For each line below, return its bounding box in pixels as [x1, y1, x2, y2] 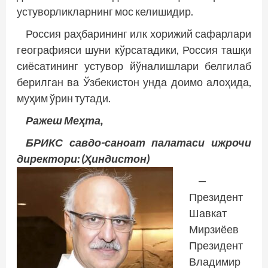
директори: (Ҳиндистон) [17, 151, 150, 165]
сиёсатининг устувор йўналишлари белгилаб [17, 59, 251, 72]
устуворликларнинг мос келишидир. [17, 4, 193, 18]
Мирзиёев [189, 222, 239, 236]
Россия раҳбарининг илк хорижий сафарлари [26, 26, 251, 40]
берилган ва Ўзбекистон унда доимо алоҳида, [17, 75, 251, 89]
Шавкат [189, 206, 227, 220]
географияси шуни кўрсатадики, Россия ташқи [17, 42, 251, 56]
